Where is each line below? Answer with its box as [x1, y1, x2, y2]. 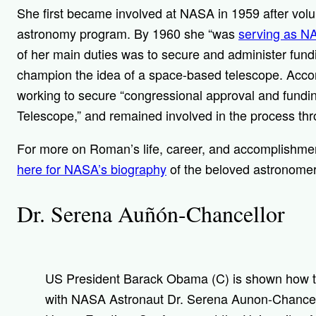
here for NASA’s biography [17, 159, 166, 178]
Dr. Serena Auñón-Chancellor [17, 197, 285, 229]
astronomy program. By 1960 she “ [17, 24, 212, 43]
